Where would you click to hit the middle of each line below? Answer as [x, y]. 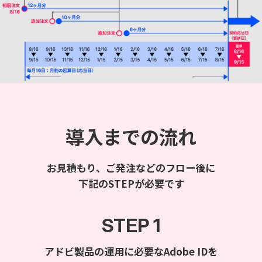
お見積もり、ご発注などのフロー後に [131, 167]
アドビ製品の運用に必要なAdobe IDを [131, 251]
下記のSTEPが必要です [131, 183]
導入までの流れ [131, 136]
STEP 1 [131, 226]
